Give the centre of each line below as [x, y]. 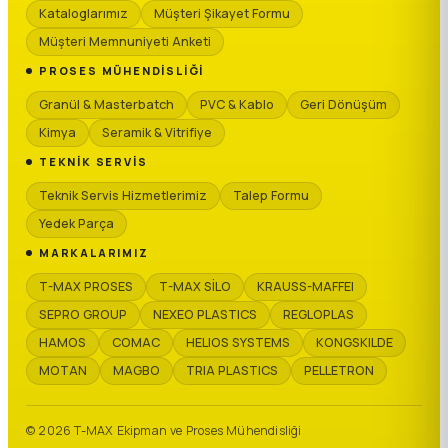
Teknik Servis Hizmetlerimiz [123, 195]
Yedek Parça [76, 223]
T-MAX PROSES [86, 286]
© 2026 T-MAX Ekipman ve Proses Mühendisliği [164, 430]
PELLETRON [339, 370]
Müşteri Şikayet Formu [222, 13]
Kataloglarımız [83, 13]
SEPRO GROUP [83, 314]
